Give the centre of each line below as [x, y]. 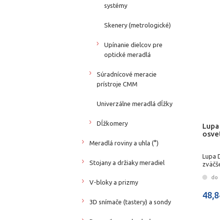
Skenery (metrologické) [137, 25]
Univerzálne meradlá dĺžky [135, 103]
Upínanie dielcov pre [133, 44]
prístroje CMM [117, 84]
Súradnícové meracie [127, 74]
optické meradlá [127, 54]
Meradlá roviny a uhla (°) [124, 143]
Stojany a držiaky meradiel [127, 162]
